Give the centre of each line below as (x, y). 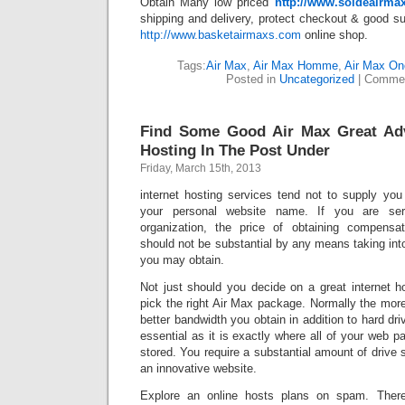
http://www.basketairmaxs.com (221, 35)
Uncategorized (317, 79)
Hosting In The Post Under (235, 150)
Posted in (253, 79)
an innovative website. (198, 368)
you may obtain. (182, 260)
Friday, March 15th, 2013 (201, 168)
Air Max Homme (296, 66)
